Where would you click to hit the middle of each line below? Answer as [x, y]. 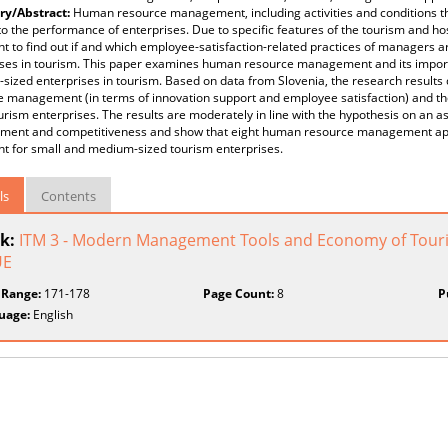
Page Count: [239, 293]
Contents [68, 196]
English [51, 314]
